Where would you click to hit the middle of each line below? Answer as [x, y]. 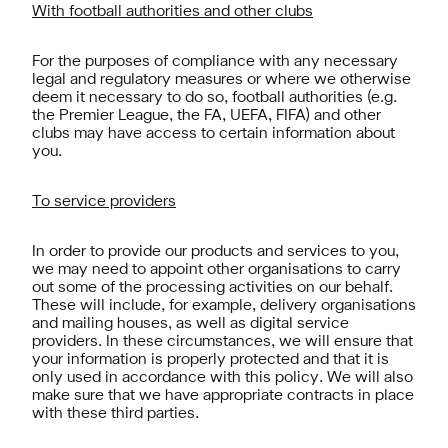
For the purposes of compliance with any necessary [215, 62]
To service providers [104, 202]
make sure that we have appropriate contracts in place [223, 396]
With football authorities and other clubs [172, 12]
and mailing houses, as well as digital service [190, 324]
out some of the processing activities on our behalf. [212, 288]
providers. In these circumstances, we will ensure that [222, 342]
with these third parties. [115, 414]
